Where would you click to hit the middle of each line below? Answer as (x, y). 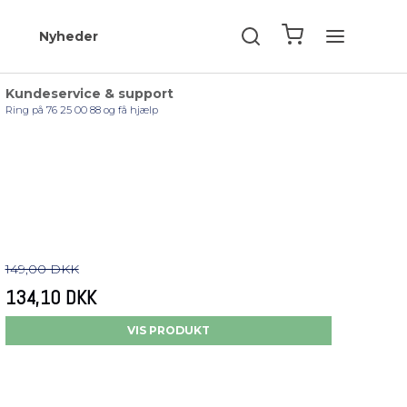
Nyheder (69, 36)
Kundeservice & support (89, 94)
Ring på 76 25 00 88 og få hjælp (82, 110)
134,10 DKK (50, 298)
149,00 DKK (42, 269)
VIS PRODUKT (168, 330)
